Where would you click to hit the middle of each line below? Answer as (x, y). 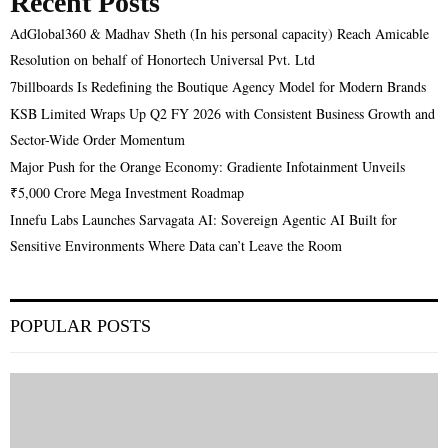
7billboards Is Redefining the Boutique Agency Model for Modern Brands (218, 86)
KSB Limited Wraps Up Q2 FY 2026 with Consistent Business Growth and (222, 113)
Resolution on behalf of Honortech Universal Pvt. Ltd (162, 59)
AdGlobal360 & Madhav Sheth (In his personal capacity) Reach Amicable (219, 33)
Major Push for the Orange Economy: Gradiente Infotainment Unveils (207, 166)
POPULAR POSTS (80, 325)
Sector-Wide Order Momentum (97, 139)
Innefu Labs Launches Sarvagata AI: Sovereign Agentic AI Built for (203, 219)
